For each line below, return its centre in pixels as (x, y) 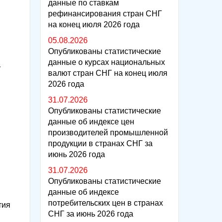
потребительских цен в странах (106, 203)
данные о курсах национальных (107, 62)
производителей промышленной (108, 133)
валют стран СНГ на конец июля (108, 73)
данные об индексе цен (91, 122)
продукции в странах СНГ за (100, 143)
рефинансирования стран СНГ (105, 14)
